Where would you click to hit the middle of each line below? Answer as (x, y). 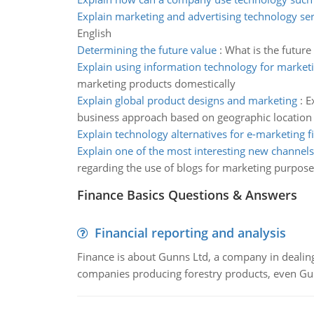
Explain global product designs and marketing (187, 100)
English (94, 33)
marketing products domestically (156, 83)
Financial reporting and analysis (190, 233)
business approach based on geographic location (194, 117)
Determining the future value (146, 50)
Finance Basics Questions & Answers (187, 195)
